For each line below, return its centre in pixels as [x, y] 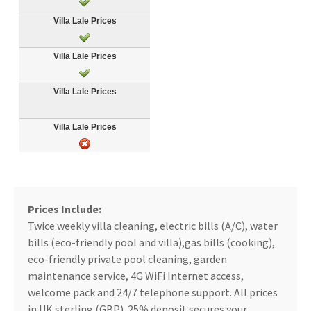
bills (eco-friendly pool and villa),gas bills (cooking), [151, 243]
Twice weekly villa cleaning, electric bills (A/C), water [153, 226]
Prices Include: [65, 209]
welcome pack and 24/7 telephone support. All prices [153, 293]
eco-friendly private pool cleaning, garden [127, 259]
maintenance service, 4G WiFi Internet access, [136, 276]
